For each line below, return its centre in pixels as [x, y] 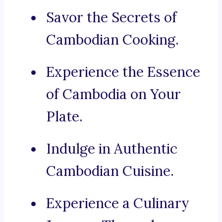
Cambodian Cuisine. [110, 171]
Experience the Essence [123, 72]
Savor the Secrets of [111, 18]
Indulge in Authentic [112, 149]
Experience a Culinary [118, 203]
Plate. [64, 117]
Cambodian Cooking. [112, 40]
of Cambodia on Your [113, 94]
